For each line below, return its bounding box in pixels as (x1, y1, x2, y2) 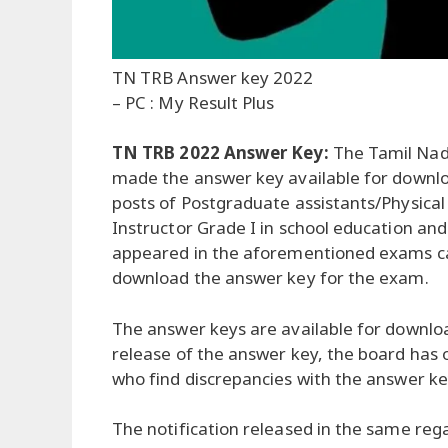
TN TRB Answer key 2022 (112, 65, 314, 89)
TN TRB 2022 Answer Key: (112, 141, 333, 165)
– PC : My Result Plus (112, 90, 275, 114)
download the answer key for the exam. (112, 266, 429, 290)
